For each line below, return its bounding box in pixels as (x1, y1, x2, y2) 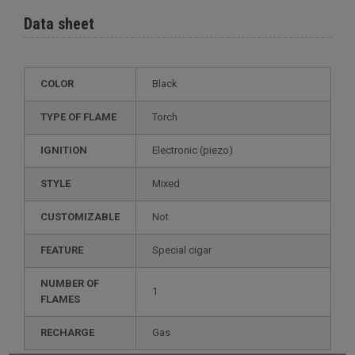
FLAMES (40, 293, 80, 305)
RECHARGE (47, 326, 94, 338)
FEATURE (46, 244, 83, 256)
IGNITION (44, 144, 87, 156)
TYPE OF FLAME (47, 111, 116, 123)
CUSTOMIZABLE (48, 211, 120, 223)
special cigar (158, 244, 212, 256)
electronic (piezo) (158, 144, 233, 156)
